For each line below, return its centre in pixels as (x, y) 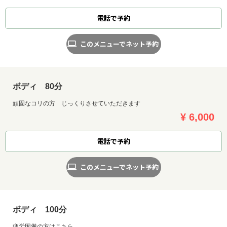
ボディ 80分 (37, 86)
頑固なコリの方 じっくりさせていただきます (77, 103)
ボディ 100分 (40, 209)
